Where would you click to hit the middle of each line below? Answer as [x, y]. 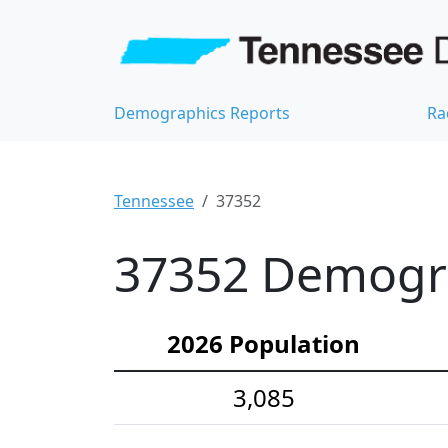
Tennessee [154, 201]
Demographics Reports [202, 113]
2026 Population [263, 344]
